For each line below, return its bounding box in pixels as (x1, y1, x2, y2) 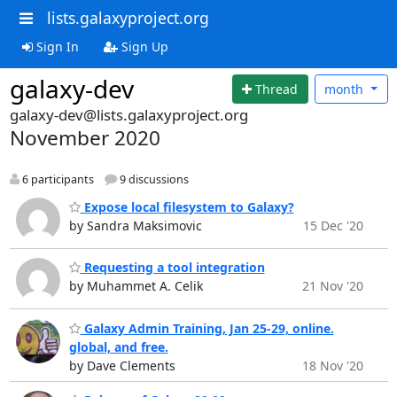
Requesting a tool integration (80, 259, 265, 276)
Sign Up (117, 37, 168, 55)
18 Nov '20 (301, 356, 363, 374)
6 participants (19, 172, 94, 188)
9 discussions (116, 172, 189, 188)
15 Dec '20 (302, 216, 363, 234)
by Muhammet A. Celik (68, 277, 203, 295)
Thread (255, 80, 299, 97)
